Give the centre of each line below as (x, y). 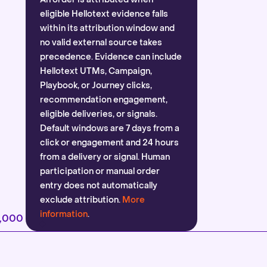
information (64, 214)
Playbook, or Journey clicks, (96, 86)
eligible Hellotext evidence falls (104, 14)
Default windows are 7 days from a (110, 128)
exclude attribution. (81, 200)
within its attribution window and (107, 28)
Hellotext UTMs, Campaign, (96, 71)
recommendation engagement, (104, 100)
